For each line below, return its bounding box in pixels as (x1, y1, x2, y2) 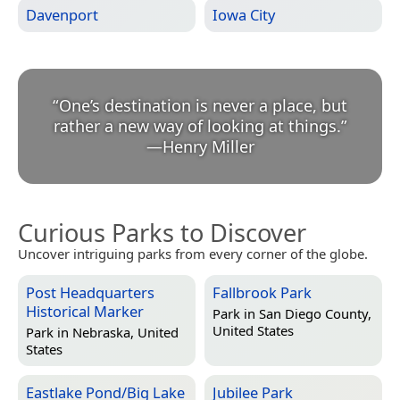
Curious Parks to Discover (18, 216, 306, 250)
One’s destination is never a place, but (59, 95, 347, 117)
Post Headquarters (26, 282, 154, 304)
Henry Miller (162, 136, 254, 158)
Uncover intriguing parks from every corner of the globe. (18, 245, 368, 263)
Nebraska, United (72, 322, 179, 341)
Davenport (26, 4, 98, 26)
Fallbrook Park (212, 282, 312, 304)
